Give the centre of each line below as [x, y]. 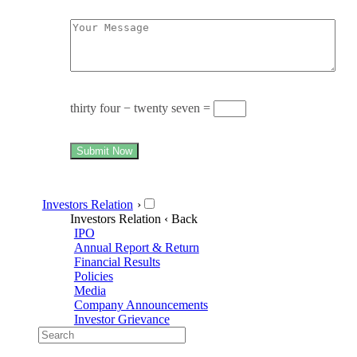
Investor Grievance [122, 319]
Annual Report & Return [136, 247]
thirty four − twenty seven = [142, 108]
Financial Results [117, 261]
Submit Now [104, 151]
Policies [93, 276]
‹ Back [181, 218]
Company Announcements [141, 304]
